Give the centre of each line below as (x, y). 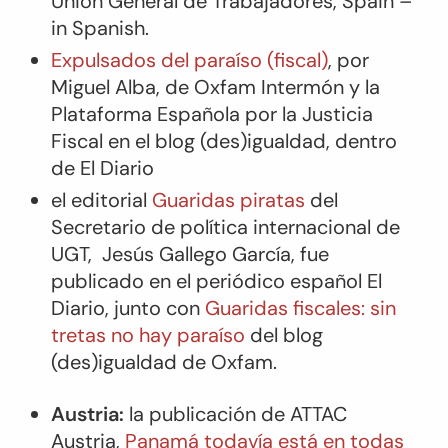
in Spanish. (99, 27)
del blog (283, 334)
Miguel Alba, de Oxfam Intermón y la (215, 86)
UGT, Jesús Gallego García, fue (189, 253)
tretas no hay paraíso (147, 334)
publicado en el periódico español (208, 280)
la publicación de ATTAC (235, 414)
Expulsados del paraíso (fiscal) (189, 59)
